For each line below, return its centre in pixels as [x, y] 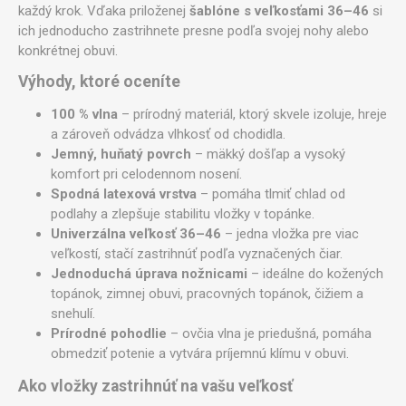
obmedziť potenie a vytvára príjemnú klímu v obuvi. [200, 353]
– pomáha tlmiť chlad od [271, 193]
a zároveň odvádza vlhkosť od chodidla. [168, 134]
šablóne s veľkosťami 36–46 [279, 10]
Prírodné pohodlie [109, 333]
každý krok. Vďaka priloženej [104, 10]
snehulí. [73, 313]
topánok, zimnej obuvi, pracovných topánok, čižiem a [207, 293]
